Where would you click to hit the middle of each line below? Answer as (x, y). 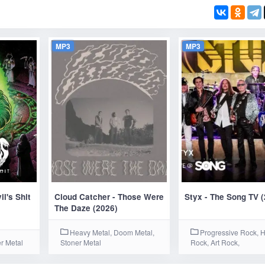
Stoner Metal (81, 242)
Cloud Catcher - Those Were (109, 197)
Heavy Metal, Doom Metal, (112, 232)
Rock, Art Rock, (215, 242)
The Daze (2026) (86, 208)
